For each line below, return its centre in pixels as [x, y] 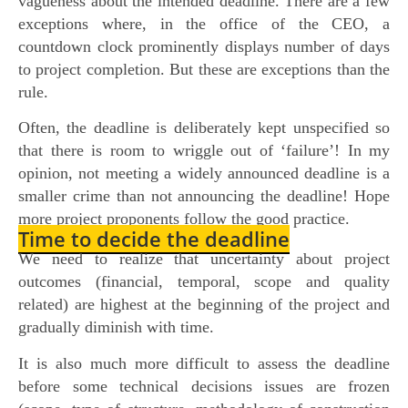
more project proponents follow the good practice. [184, 219]
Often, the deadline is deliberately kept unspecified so [204, 128]
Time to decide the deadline [154, 239]
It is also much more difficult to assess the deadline [204, 363]
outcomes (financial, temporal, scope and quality [204, 282]
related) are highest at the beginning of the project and [204, 305]
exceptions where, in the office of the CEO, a [204, 23]
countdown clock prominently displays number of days [204, 46]
